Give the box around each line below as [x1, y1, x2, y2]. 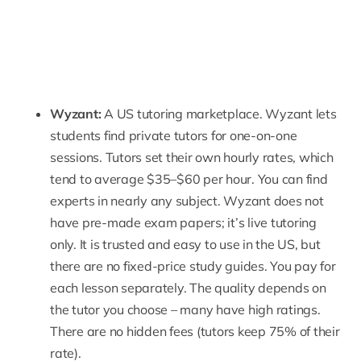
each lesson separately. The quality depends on [50, 280, 326, 297]
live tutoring [247, 214, 317, 231]
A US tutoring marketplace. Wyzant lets [101, 106, 337, 122]
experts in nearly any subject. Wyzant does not [50, 193, 324, 210]
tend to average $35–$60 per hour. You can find [50, 171, 328, 188]
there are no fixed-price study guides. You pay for [50, 258, 336, 275]
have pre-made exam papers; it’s [50, 214, 248, 231]
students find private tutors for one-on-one [50, 127, 297, 144]
